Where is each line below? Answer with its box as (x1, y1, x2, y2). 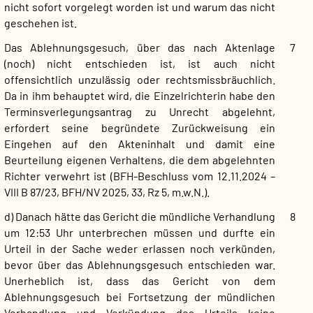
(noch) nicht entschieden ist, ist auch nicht (4, 57, 275, 71)
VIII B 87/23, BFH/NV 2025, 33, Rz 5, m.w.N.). (4, 185, 210, 199)
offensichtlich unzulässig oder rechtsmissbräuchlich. (4, 73, 275, 87)
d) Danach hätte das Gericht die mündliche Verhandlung (4, 210, 275, 224)
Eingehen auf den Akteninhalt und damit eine (4, 137, 275, 151)
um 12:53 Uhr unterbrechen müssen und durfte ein (4, 226, 275, 240)
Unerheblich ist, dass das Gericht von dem (4, 274, 275, 288)
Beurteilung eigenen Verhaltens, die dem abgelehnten (4, 153, 275, 167)
